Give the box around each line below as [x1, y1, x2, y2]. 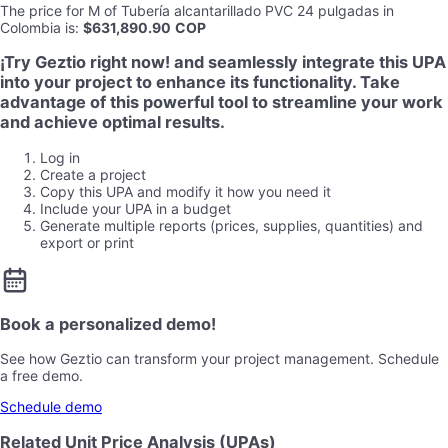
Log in [40, 148, 80, 166]
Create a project [40, 165, 146, 183]
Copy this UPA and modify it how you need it [40, 182, 331, 200]
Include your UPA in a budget [40, 199, 231, 217]
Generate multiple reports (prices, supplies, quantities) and [40, 216, 423, 234]
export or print [40, 233, 134, 251]
